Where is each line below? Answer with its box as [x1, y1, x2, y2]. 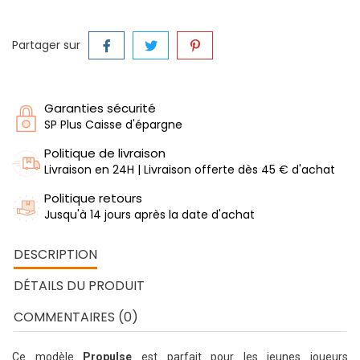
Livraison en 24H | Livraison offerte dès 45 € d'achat [44, 162, 335, 178]
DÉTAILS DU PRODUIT [14, 276, 145, 295]
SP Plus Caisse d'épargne [44, 117, 182, 133]
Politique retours [44, 190, 142, 207]
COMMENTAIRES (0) [14, 308, 138, 326]
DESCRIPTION [14, 245, 97, 264]
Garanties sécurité [44, 100, 156, 117]
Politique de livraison [44, 145, 166, 162]
